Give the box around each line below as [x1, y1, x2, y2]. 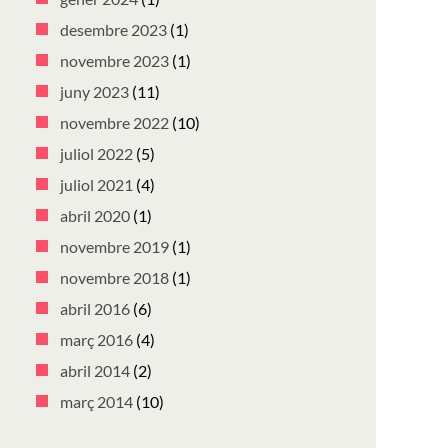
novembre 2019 [60, 237, 169, 256]
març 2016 [60, 330, 133, 349]
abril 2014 [60, 361, 130, 380]
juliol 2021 [60, 175, 133, 194]
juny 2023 [60, 82, 129, 101]
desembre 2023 [60, 20, 167, 39]
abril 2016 [60, 299, 130, 318]
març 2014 [60, 392, 133, 411]
